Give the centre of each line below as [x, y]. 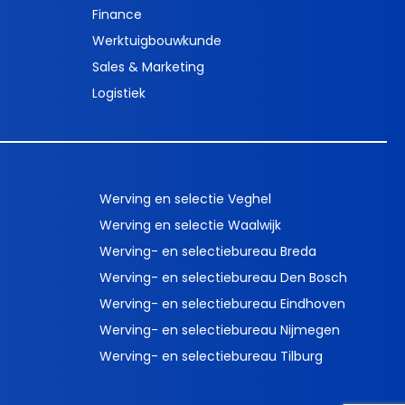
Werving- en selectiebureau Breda [208, 252]
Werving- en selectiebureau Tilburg [211, 357]
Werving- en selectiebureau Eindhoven [222, 304]
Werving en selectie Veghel [185, 199]
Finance [117, 14]
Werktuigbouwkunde [157, 40]
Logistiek [119, 93]
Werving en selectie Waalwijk [190, 226]
